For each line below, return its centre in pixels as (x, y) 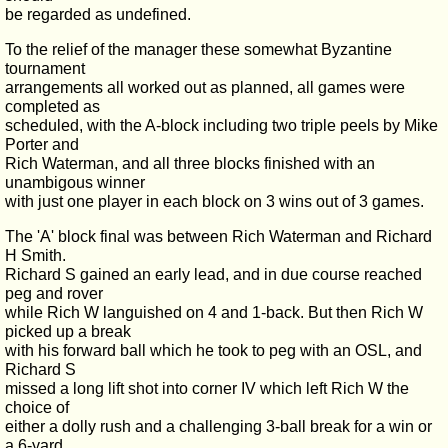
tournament (45, 68)
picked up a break (68, 331)
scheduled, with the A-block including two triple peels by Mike (221, 125)
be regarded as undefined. (98, 14)
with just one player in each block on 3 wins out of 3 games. (214, 201)
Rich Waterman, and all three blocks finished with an (190, 163)
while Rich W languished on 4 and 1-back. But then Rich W (214, 312)
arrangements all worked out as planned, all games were (205, 87)
